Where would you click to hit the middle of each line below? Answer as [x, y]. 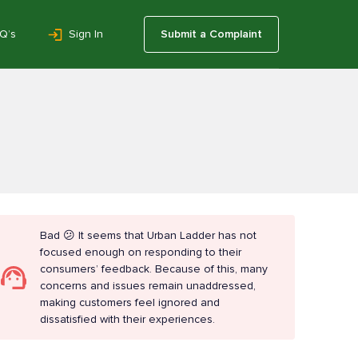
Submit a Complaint [211, 34]
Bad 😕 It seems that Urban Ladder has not [149, 235]
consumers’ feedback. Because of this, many [154, 268]
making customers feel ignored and [130, 302]
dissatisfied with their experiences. [128, 319]
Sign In [86, 34]
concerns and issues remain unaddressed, [148, 285]
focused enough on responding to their [141, 252]
